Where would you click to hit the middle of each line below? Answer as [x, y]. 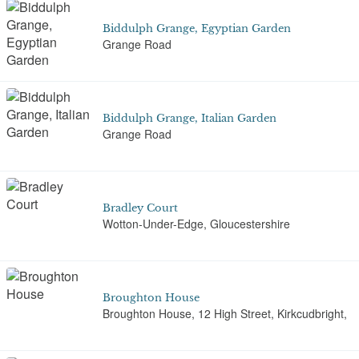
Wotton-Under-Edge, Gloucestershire [196, 224]
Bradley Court [140, 208]
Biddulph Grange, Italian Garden [190, 118]
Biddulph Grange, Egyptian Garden [197, 28]
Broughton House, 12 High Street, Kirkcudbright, [225, 313]
